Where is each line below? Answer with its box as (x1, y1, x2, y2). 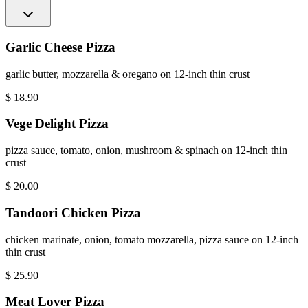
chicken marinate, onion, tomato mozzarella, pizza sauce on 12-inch (5, 233, 298, 245)
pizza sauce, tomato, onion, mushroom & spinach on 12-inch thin (5, 144, 287, 157)
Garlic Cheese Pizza (5, 40, 115, 55)
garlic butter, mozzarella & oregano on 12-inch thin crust (5, 67, 250, 80)
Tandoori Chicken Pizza (5, 205, 141, 220)
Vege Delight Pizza (5, 116, 109, 131)
